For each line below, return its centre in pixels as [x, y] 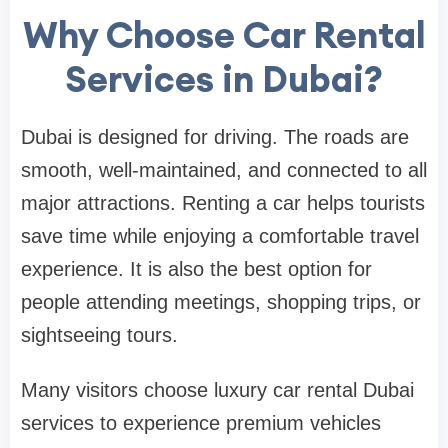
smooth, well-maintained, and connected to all [224, 169]
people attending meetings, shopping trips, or [221, 301]
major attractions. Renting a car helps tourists [223, 202]
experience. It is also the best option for [196, 268]
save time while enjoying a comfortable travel [220, 235]
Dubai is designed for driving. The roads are [215, 136]
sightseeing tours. [99, 334]
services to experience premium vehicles [201, 422]
